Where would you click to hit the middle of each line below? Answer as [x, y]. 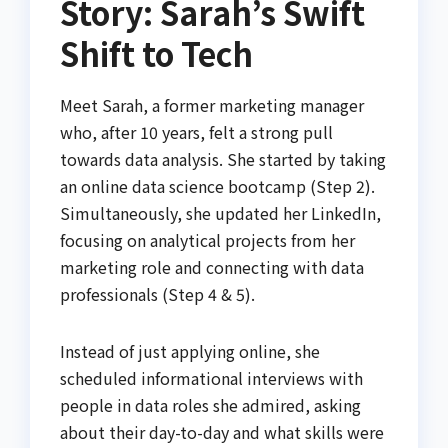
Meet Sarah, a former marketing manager [212, 104]
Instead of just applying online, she [190, 350]
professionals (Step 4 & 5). [157, 293]
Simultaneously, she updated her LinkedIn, [220, 212]
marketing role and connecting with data [212, 266]
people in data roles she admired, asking [210, 404]
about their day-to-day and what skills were [222, 431]
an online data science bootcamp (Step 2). [217, 185]
